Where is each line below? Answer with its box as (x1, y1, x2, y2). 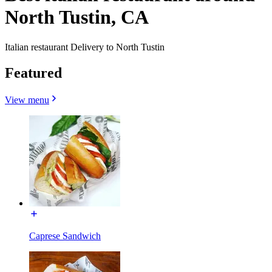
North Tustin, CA (5, 6, 149, 29)
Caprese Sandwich (29, 230, 101, 241)
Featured (5, 64, 62, 81)
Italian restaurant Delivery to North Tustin (5, 41, 165, 52)
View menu (5, 94, 49, 105)
